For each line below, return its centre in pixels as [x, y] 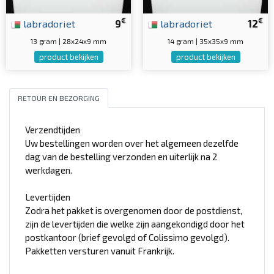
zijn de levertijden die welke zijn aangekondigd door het [135, 224]
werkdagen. [49, 170]
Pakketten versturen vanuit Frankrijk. [100, 251]
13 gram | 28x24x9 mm [68, 41]
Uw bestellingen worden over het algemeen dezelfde [132, 143]
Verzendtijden [53, 130]
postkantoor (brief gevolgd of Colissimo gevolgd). [127, 238]
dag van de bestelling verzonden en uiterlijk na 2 [121, 157]
